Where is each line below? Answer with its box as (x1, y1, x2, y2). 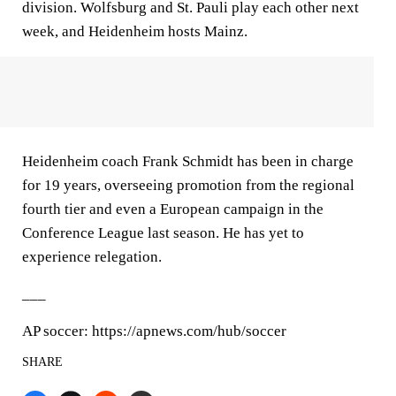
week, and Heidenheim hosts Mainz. (22, 23, 247, 40)
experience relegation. (22, 248, 162, 265)
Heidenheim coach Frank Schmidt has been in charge (22, 153, 354, 170)
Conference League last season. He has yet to (22, 225, 304, 241)
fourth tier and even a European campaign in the (22, 201, 324, 217)
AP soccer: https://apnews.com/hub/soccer (22, 323, 286, 339)
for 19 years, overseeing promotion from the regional (22, 177, 354, 194)
